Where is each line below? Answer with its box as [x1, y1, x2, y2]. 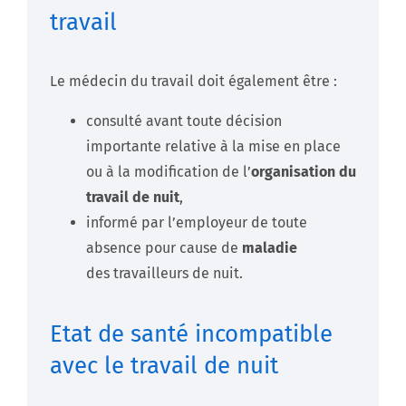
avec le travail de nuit [50, 351, 278, 380]
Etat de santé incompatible [50, 319, 333, 348]
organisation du [251, 163, 356, 181]
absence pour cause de [86, 239, 242, 257]
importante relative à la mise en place [86, 138, 341, 156]
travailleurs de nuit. [113, 265, 243, 283]
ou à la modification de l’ [86, 163, 251, 181]
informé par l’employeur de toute [86, 214, 307, 232]
